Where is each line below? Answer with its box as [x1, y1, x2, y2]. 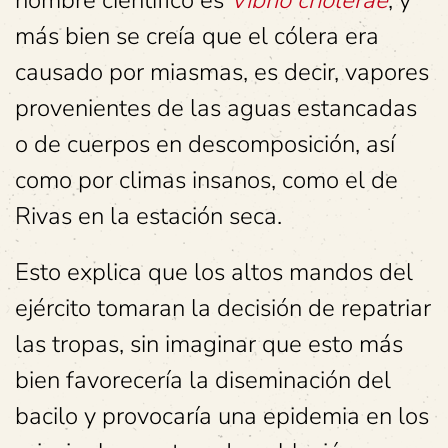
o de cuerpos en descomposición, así [15, 128, 395, 160]
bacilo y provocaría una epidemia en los [15, 400, 429, 432]
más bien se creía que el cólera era [15, 20, 379, 52]
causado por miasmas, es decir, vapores [15, 56, 429, 88]
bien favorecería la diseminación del [15, 364, 391, 396]
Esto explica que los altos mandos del [15, 256, 413, 288]
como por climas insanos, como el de [15, 164, 398, 196]
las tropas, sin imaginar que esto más [15, 328, 403, 360]
